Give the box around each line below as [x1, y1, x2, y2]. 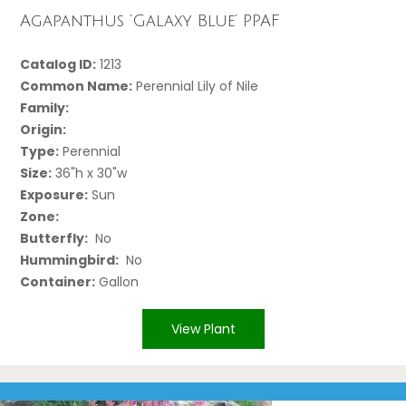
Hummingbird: [20, 250, 120, 269]
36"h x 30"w [52, 163, 128, 182]
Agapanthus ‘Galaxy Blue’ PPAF [20, 12, 281, 31]
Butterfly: [20, 228, 89, 247]
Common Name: [20, 76, 133, 95]
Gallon [95, 272, 140, 291]
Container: [20, 272, 96, 291]
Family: [20, 98, 70, 117]
